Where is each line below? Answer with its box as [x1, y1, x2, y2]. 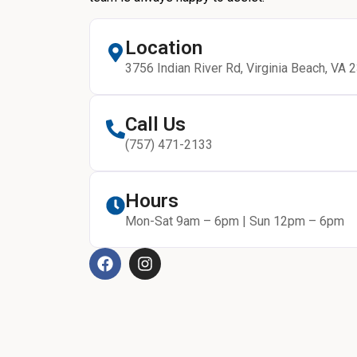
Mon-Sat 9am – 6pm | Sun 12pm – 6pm [125, 214, 344, 229]
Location [125, 37, 202, 60]
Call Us [125, 113, 186, 136]
